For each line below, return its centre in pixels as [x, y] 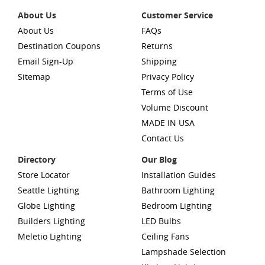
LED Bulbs [161, 221]
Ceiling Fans [165, 236]
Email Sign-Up [46, 61]
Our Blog [159, 159]
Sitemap [34, 76]
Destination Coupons [59, 46]
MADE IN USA [168, 122]
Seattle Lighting [49, 190]
